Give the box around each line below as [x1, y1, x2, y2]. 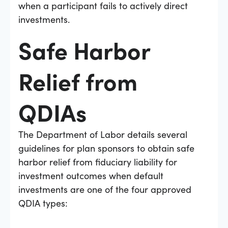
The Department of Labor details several [18, 127, 187, 140]
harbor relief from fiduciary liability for [18, 155, 177, 168]
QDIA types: [18, 196, 68, 209]
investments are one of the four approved [18, 182, 191, 195]
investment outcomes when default [18, 168, 163, 182]
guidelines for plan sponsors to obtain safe [18, 141, 194, 154]
